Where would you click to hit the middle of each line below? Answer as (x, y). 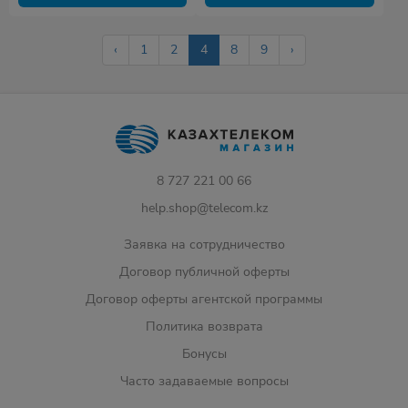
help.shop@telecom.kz (204, 208)
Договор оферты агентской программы (204, 299)
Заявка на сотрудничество (204, 245)
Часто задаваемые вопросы (204, 381)
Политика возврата (204, 326)
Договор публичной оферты (204, 272)
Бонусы (204, 354)
